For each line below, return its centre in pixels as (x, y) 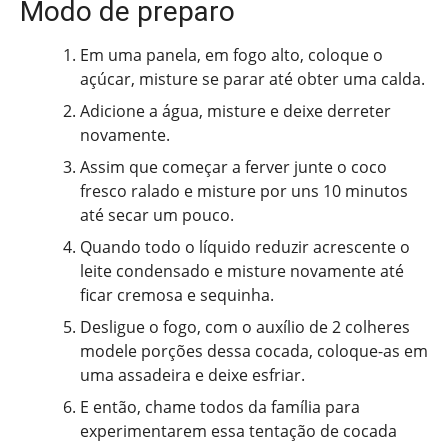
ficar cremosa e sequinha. (177, 295)
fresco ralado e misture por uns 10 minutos (244, 191)
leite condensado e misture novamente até (242, 271)
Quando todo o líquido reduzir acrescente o (245, 247)
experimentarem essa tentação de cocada (238, 431)
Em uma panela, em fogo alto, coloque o (231, 55)
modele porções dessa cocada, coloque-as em (254, 351)
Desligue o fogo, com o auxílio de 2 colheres (245, 327)
